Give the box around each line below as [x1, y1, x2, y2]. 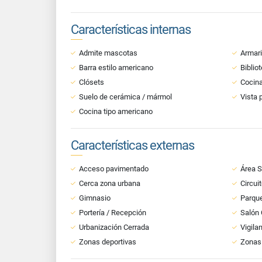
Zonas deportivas [79, 237, 136, 246]
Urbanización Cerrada [79, 223, 149, 232]
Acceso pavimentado [79, 164, 149, 173]
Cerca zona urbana [79, 179, 140, 188]
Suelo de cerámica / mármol [79, 92, 172, 101]
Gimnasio [79, 194, 111, 202]
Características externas [71, 138, 194, 153]
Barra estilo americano [79, 63, 153, 72]
